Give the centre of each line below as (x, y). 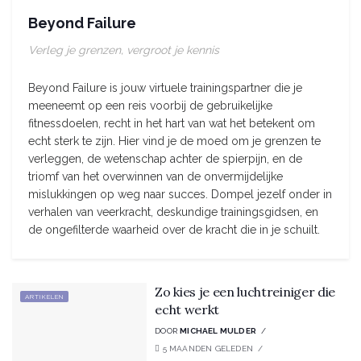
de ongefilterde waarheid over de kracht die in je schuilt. (174, 229)
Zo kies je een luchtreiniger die (245, 292)
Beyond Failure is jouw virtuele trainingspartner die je (165, 87)
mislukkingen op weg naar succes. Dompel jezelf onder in (180, 194)
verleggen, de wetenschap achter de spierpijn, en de (165, 158)
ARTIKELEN (44, 297)
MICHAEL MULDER (218, 331)
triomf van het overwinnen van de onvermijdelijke (156, 176)
